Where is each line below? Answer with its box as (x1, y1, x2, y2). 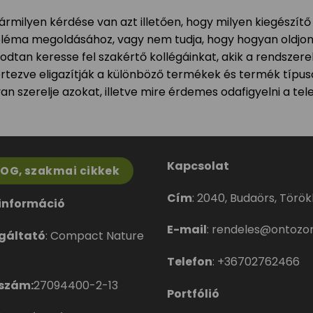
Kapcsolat (167, 157, 229, 174)
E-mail (167, 221, 207, 238)
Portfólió (167, 285, 219, 302)
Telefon (167, 254, 212, 270)
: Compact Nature (45, 228, 144, 245)
